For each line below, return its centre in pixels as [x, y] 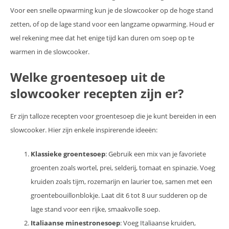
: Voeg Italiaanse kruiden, [158, 223]
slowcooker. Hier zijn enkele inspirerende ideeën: [84, 130]
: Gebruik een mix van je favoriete [156, 154]
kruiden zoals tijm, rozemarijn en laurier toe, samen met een [121, 182]
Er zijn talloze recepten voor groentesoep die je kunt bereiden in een [113, 116]
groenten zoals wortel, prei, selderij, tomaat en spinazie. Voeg [123, 168]
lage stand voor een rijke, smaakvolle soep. [95, 209]
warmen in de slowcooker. [51, 52]
